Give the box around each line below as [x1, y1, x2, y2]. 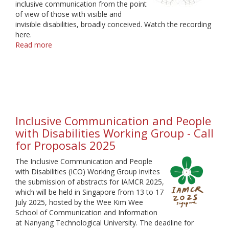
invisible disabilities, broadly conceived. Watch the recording [15, 19, 211, 30]
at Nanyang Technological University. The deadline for [15, 218, 194, 228]
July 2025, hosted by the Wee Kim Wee [15, 197, 143, 208]
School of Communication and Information [15, 208, 157, 218]
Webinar [52, 71, 79, 81]
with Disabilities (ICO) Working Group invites [15, 167, 160, 177]
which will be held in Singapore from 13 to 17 [15, 187, 164, 197]
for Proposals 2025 [15, 138, 116, 153]
